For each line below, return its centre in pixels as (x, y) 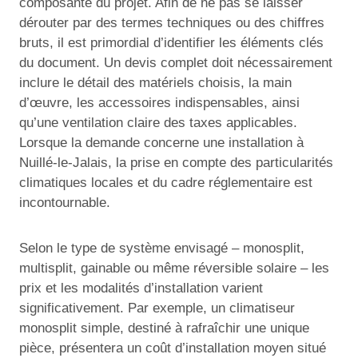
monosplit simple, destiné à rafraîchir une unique (164, 328)
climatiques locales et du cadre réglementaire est (166, 182)
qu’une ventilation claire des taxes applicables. (158, 122)
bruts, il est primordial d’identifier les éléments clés (171, 42)
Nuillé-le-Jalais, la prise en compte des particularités (176, 162)
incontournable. (65, 202)
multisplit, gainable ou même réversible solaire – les (174, 268)
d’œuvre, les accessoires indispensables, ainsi (159, 102)
